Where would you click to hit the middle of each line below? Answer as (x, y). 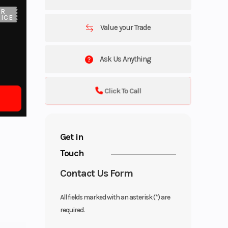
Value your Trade (125, 27)
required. (73, 210)
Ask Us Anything (125, 59)
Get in (72, 137)
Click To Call (123, 90)
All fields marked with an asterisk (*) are (115, 197)
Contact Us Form (97, 173)
